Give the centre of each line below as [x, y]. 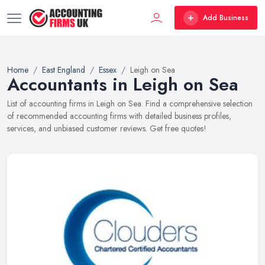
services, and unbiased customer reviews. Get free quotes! [107, 128]
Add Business [226, 18]
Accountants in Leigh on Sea [123, 84]
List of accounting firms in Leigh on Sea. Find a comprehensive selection [130, 104]
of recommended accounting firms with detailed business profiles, [119, 116]
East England [64, 70]
